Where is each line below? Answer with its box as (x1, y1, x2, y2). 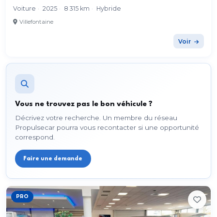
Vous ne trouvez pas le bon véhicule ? (15, 100, 153, 108)
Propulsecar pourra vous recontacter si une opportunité (15, 123, 199, 131)
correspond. (15, 133, 55, 141)
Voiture (13, 5, 36, 13)
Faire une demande (23, 155, 83, 162)
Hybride (96, 5, 122, 13)
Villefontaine (19, 18, 54, 26)
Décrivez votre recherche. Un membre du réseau (15, 113, 177, 122)
